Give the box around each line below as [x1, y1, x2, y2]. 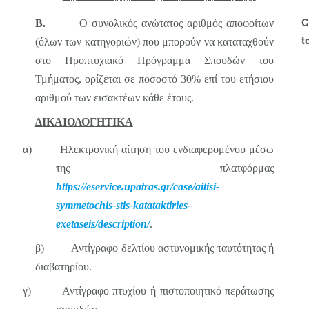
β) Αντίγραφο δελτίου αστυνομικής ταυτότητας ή [34, 242, 275, 254]
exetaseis [55, 218, 95, 230]
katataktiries [132, 199, 188, 211]
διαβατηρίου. [34, 261, 92, 272]
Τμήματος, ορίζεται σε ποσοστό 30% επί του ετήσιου [34, 73, 275, 85]
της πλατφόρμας [55, 162, 275, 174]
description [97, 218, 147, 230]
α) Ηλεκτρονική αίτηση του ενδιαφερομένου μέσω [22, 143, 275, 155]
